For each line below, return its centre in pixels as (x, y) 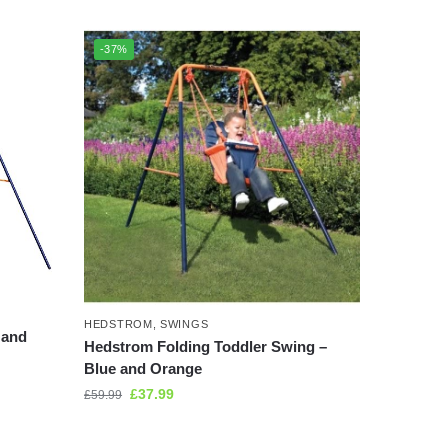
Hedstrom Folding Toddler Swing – (206, 347)
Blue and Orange (143, 369)
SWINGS (184, 324)
